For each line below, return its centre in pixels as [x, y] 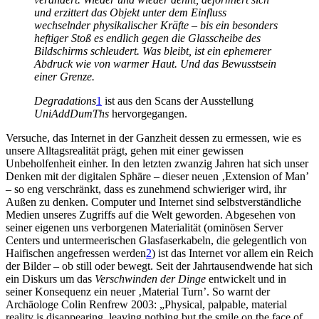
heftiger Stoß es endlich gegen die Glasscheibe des [147, 38]
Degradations [65, 101]
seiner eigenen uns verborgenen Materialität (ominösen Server [144, 228]
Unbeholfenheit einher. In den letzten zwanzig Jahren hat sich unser [157, 164]
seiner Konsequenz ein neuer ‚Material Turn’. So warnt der [138, 292]
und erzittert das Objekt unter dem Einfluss [130, 13]
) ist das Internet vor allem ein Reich [232, 253]
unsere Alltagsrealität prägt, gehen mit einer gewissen [125, 151]
